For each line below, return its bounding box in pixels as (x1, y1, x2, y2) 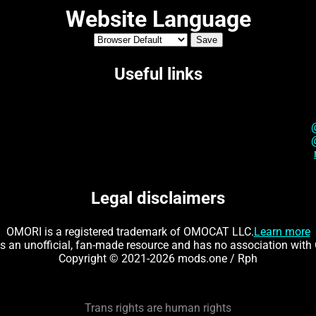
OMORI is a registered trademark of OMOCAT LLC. (6, 225, 254, 239)
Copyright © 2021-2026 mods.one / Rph (59, 252, 257, 266)
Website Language (65, 6, 251, 32)
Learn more (253, 225, 310, 239)
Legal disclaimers (91, 188, 225, 209)
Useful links (114, 64, 202, 84)
